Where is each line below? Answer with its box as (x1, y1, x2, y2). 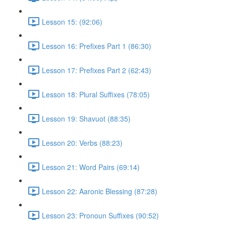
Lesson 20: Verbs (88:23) (42, 137, 123, 148)
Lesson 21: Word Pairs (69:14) (42, 161, 140, 172)
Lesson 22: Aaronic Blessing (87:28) (42, 186, 157, 196)
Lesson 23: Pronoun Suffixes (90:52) (42, 210, 159, 220)
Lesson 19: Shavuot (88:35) (42, 113, 131, 124)
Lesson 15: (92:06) (42, 16, 102, 27)
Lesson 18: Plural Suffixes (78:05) (42, 89, 150, 99)
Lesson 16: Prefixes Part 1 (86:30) (42, 40, 151, 51)
